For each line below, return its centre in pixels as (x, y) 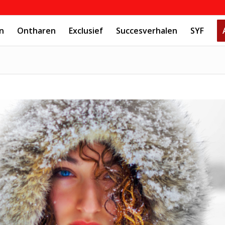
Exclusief (86, 31)
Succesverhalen (147, 31)
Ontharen (36, 31)
